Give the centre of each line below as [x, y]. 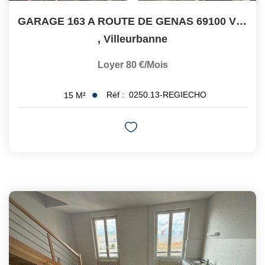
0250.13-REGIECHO [167, 95]
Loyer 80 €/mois [132, 65]
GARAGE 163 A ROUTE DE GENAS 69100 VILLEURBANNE [241, 22]
